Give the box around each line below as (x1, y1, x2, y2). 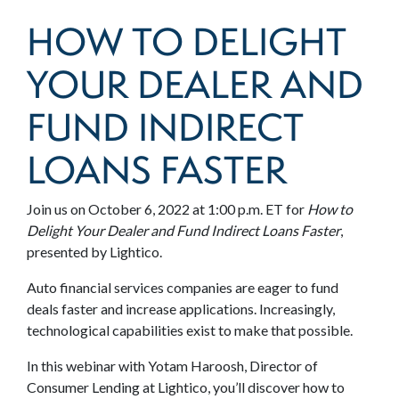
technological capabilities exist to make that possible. (27, 322, 353, 339)
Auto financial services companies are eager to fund (27, 279, 338, 297)
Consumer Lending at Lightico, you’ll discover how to (27, 379, 345, 396)
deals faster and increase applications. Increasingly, (27, 300, 335, 318)
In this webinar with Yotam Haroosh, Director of (27, 357, 318, 375)
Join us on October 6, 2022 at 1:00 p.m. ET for (27, 200, 307, 218)
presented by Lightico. (27, 243, 162, 261)
